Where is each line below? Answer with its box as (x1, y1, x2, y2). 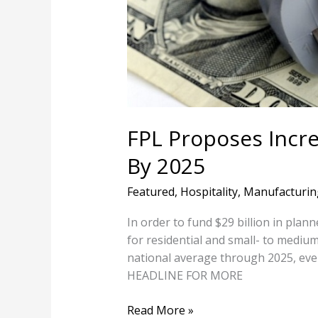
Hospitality (180, 183, 238, 199)
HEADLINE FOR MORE (126, 267, 243, 283)
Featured (126, 183, 175, 199)
